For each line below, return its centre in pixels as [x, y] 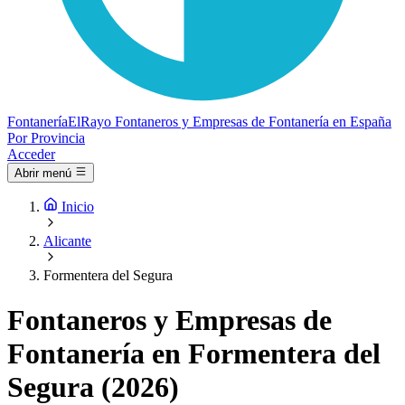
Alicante [67, 241]
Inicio [78, 207]
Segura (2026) [93, 386]
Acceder [31, 154]
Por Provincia [46, 138]
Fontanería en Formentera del [194, 353]
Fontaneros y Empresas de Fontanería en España [253, 122]
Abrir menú [43, 174]
